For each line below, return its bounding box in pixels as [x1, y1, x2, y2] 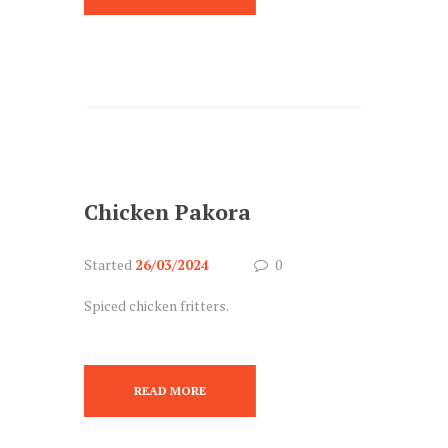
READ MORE [133, 383, 206, 399]
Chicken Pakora [84, 197, 251, 226]
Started [84, 254, 135, 274]
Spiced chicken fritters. [84, 295, 229, 315]
